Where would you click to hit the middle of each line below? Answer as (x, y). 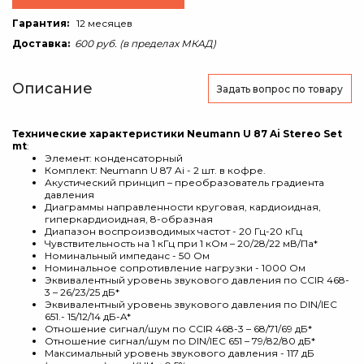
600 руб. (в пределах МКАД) (145, 43)
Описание (52, 89)
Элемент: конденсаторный (114, 158)
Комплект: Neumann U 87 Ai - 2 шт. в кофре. (155, 170)
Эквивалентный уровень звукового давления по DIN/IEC (191, 304)
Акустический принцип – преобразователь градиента (184, 182)
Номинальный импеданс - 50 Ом (127, 256)
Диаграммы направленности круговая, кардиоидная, (183, 207)
